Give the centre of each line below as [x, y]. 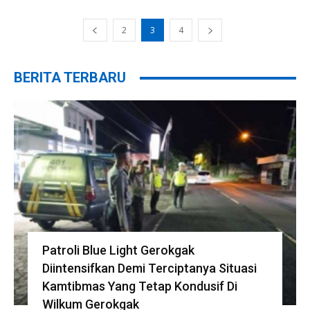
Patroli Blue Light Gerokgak [118, 250]
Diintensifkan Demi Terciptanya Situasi [149, 268]
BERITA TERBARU [70, 78]
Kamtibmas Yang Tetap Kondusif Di [139, 286]
